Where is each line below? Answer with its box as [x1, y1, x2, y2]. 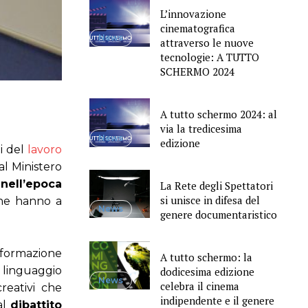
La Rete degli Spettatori [159, 178, 273, 192]
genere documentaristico [159, 207, 277, 221]
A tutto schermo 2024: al [159, 107, 277, 121]
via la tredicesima [159, 121, 242, 135]
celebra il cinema [159, 278, 239, 293]
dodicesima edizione [159, 264, 254, 278]
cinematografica [159, 21, 235, 36]
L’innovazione [159, 7, 226, 21]
